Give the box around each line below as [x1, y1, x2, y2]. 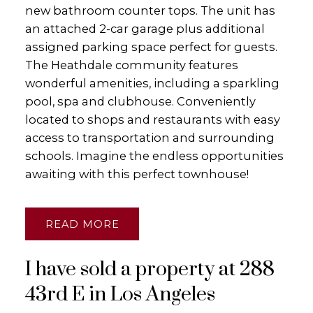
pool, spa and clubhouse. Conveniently [24, 94, 256, 108]
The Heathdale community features [24, 57, 238, 72]
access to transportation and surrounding [24, 130, 275, 145]
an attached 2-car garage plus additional [24, 21, 265, 36]
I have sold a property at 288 [24, 257, 275, 283]
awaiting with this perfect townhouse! [24, 166, 249, 181]
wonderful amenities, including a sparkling [24, 75, 279, 90]
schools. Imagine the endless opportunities [24, 148, 284, 163]
